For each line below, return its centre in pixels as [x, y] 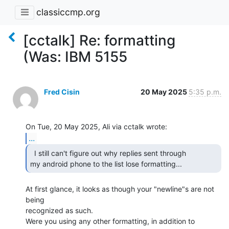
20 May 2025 [165, 91]
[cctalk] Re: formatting [99, 40]
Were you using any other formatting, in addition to [110, 221]
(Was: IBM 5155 [75, 56]
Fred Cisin [62, 91]
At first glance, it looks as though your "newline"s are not [120, 189]
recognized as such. [59, 210]
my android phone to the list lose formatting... [107, 164]
